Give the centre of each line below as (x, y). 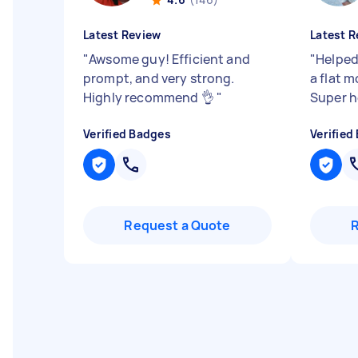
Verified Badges (127, 134)
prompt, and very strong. (159, 78)
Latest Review (122, 35)
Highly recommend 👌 (150, 97)
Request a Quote (177, 225)
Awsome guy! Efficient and (169, 59)
